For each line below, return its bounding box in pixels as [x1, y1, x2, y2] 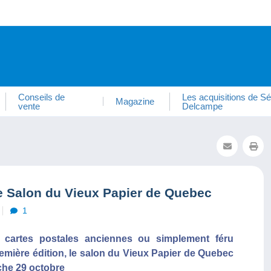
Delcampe [181, 100, 223, 111]
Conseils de [18, 91, 65, 102]
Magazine [115, 96, 154, 106]
